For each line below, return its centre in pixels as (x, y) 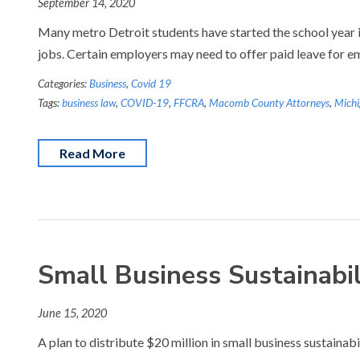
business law (89, 103)
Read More (92, 153)
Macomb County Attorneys (269, 103)
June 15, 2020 (72, 313)
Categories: (63, 84)
